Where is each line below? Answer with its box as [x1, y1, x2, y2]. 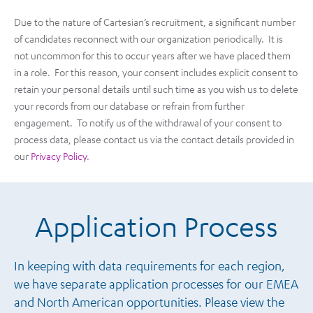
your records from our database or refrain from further [14, 99, 245, 112]
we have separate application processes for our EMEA [14, 275, 298, 291]
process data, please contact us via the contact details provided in [14, 132, 294, 145]
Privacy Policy [31, 149, 87, 162]
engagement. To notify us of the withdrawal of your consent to [14, 115, 282, 129]
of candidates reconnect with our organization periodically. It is [14, 31, 283, 45]
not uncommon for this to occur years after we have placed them [14, 48, 291, 61]
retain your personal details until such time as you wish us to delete [14, 82, 298, 95]
